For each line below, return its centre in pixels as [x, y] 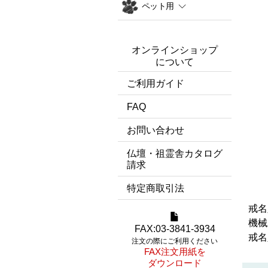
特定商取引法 [156, 188]
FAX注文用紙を [175, 252]
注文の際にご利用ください [175, 241]
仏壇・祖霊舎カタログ [175, 153]
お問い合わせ [156, 130]
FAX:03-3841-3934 [175, 229]
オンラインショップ [175, 50]
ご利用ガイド [156, 83]
